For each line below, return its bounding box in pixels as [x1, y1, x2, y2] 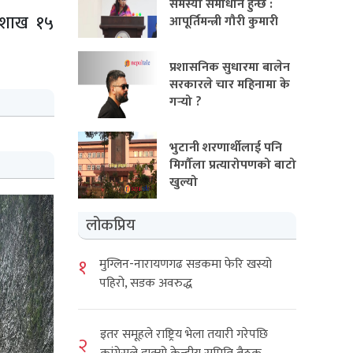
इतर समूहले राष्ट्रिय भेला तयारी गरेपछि [99, 324, 268, 346]
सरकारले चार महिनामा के [169, 74, 290, 96]
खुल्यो [169, 172, 198, 194]
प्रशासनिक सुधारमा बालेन [169, 57, 290, 79]
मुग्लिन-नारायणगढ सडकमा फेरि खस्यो [98, 254, 272, 276]
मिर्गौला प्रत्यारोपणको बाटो [169, 154, 296, 176]
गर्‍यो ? [169, 91, 202, 113]
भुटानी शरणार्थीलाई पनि [169, 137, 282, 159]
